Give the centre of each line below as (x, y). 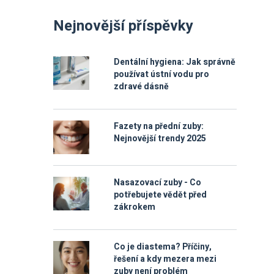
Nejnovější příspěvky (123, 26)
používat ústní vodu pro (161, 74)
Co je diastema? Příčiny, (163, 247)
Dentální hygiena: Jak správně (175, 62)
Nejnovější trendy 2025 (160, 139)
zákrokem (135, 207)
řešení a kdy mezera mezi (165, 259)
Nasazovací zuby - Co (157, 183)
